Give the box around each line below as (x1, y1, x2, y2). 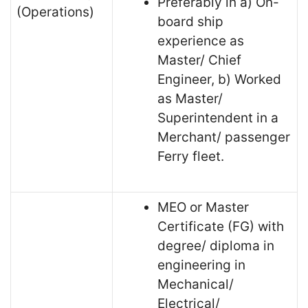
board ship (157, 13, 223, 30)
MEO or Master (157, 199, 249, 215)
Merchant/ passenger (157, 129, 290, 145)
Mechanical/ (157, 276, 234, 292)
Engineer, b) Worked (157, 71, 281, 87)
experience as (157, 32, 244, 49)
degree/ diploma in (157, 237, 274, 254)
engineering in (157, 256, 245, 273)
